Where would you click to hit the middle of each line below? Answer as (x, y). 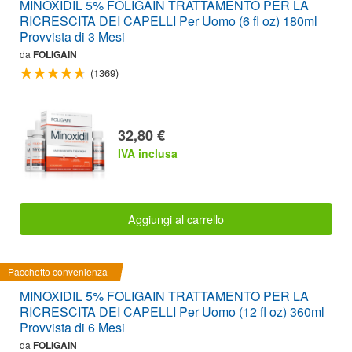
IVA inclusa (148, 153)
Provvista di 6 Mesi (72, 328)
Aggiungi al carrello (176, 219)
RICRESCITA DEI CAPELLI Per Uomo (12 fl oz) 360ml (172, 312)
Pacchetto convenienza (58, 272)
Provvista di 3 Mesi (72, 37)
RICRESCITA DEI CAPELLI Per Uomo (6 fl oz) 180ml (169, 21)
